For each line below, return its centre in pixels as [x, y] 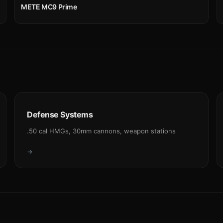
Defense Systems [60, 115]
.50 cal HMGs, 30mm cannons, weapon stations [102, 131]
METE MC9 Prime [49, 7]
